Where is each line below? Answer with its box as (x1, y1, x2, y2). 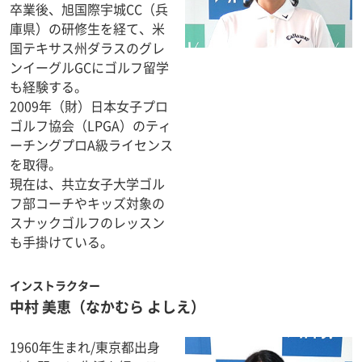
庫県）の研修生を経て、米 (10, 19, 165, 38)
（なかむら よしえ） (71, 296, 205, 318)
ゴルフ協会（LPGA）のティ (10, 116, 171, 135)
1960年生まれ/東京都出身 (10, 337, 160, 356)
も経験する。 (10, 77, 87, 96)
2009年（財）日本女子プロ (10, 96, 168, 116)
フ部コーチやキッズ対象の (10, 193, 165, 213)
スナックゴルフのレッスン (10, 213, 165, 232)
